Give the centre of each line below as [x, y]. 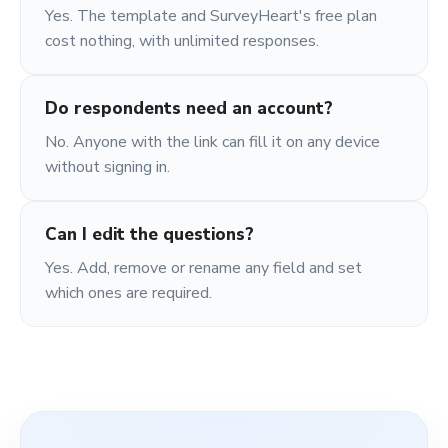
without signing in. [107, 167]
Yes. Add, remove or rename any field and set [203, 268]
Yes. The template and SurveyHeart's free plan [211, 16]
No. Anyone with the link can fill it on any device [212, 142]
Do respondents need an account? [189, 108]
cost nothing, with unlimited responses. [182, 41]
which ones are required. [128, 293]
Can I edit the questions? [149, 234]
